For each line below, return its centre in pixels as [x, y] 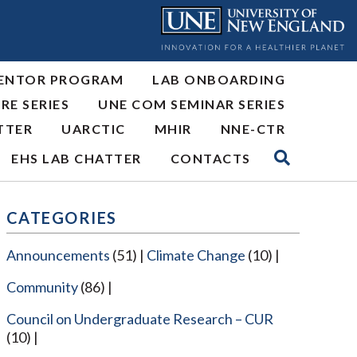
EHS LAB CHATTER [76, 158]
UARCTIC [94, 129]
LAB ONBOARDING [219, 80]
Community [42, 286]
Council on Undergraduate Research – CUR [139, 318]
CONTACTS [210, 158]
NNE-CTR [253, 129]
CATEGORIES [61, 217]
